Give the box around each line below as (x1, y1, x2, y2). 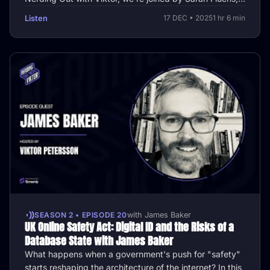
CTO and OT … (25, 6, 84, 17)
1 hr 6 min (213, 13, 245, 23)
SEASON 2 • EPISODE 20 (34, 210, 127, 219)
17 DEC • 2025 (163, 13, 213, 23)
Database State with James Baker (25, 232, 173, 249)
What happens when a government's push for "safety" (25, 248, 240, 259)
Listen (25, 13, 48, 23)
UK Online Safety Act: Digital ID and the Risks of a (25, 218, 234, 235)
